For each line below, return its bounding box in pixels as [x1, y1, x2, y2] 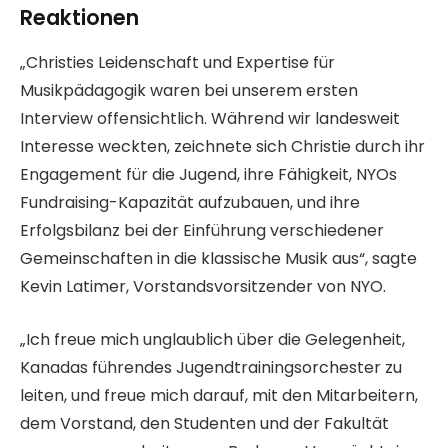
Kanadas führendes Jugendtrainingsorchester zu [20, 355, 402, 379]
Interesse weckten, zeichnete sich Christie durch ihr [20, 134, 425, 158]
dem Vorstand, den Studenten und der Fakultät [20, 411, 389, 435]
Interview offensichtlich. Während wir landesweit [20, 106, 400, 130]
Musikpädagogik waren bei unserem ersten [20, 78, 358, 102]
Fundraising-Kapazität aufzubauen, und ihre [20, 190, 360, 214]
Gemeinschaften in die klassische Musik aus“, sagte [20, 246, 417, 270]
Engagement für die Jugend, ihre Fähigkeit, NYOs [20, 162, 397, 186]
